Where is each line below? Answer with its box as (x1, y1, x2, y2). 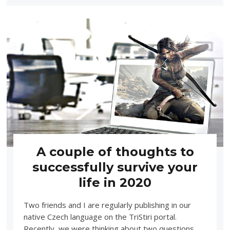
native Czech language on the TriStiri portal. (23, 211, 177, 222)
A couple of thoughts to (36, 144, 194, 159)
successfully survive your (32, 159, 198, 175)
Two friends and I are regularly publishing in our (23, 199, 191, 210)
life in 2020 (79, 175, 151, 190)
